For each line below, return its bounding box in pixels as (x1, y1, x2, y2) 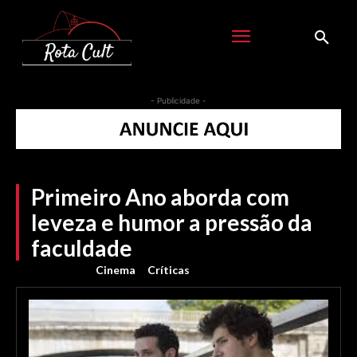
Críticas (147, 262, 190, 277)
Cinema (96, 262, 135, 277)
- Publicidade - (151, 95, 206, 105)
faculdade (31, 233, 132, 261)
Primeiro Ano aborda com (31, 182, 289, 210)
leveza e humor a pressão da (31, 208, 312, 236)
